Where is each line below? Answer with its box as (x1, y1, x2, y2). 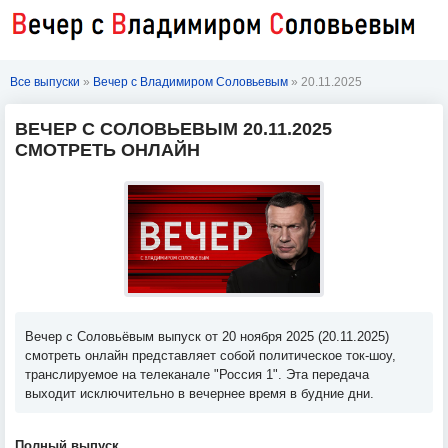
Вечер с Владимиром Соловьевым (93, 75, 288, 89)
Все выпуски (10, 75, 80, 89)
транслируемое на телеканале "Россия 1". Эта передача (25, 367, 369, 382)
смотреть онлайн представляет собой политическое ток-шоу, (25, 348, 396, 363)
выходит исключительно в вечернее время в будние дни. (25, 386, 374, 401)
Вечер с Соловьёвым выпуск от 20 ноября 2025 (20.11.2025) (25, 329, 389, 344)
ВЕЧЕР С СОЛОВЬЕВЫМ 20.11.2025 (15, 119, 332, 139)
